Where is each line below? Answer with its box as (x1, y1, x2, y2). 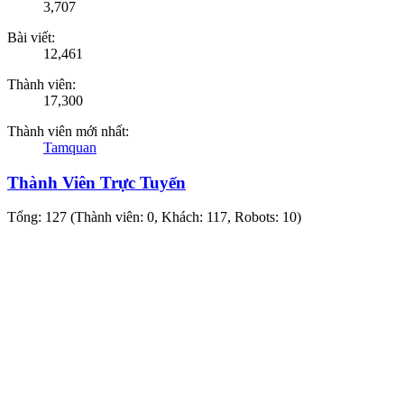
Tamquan (43, 140, 96, 155)
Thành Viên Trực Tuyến (7, 172, 186, 192)
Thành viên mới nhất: (7, 124, 129, 139)
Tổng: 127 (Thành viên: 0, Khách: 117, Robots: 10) (7, 209, 301, 225)
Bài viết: (7, 30, 55, 45)
